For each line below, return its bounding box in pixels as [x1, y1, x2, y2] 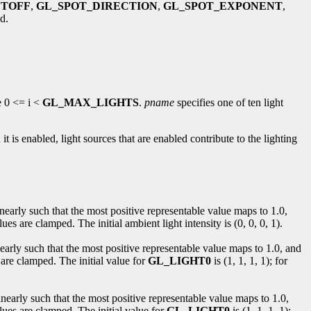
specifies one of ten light [174, 96, 283, 108]
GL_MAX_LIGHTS [42, 96, 139, 108]
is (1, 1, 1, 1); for [211, 254, 287, 267]
